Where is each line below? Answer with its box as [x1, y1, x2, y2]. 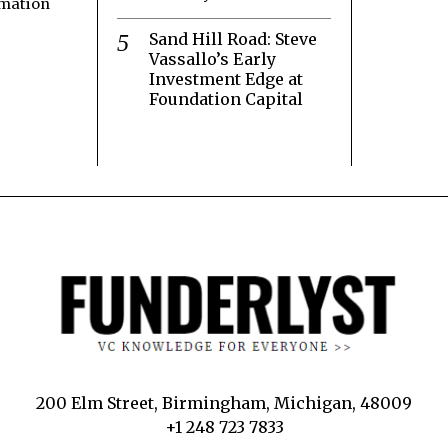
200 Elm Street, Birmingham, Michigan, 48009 [36, 392, 412, 413]
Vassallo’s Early [149, 48, 276, 69]
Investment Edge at [149, 68, 303, 89]
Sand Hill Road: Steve [149, 28, 317, 49]
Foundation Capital [149, 88, 303, 109]
